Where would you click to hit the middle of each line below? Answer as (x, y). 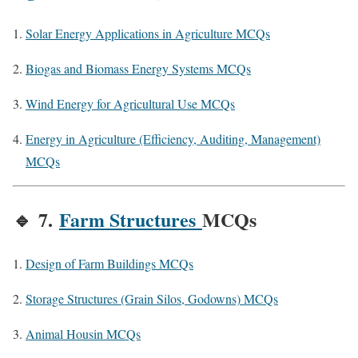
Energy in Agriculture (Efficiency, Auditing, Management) (173, 138)
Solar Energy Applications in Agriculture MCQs (148, 33)
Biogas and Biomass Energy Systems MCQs (138, 68)
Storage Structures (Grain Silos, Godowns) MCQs (152, 298)
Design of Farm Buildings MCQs (109, 263)
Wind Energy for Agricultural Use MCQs (130, 103)
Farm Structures (127, 219)
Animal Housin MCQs (83, 333)
